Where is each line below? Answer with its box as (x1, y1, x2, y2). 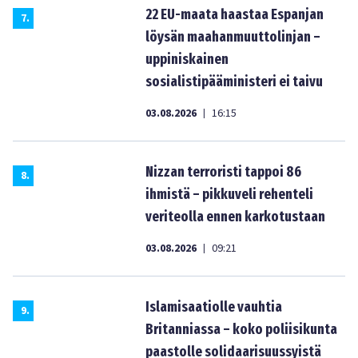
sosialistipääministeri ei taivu (145, 73, 323, 90)
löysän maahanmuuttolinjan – (145, 28, 320, 46)
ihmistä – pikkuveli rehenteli (145, 185, 313, 203)
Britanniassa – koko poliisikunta (145, 320, 337, 338)
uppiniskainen (145, 50, 229, 68)
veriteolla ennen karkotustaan (145, 208, 325, 225)
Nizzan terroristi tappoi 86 (145, 163, 301, 181)
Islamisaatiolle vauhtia (145, 298, 282, 316)
